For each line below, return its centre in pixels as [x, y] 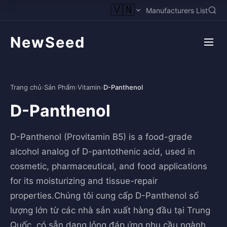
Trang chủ [26, 87]
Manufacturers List [177, 10]
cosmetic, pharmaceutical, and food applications [109, 166]
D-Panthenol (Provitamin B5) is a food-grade [101, 137]
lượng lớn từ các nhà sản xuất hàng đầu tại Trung [110, 210]
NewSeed [48, 42]
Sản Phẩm [60, 87]
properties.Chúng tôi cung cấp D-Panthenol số [104, 196]
